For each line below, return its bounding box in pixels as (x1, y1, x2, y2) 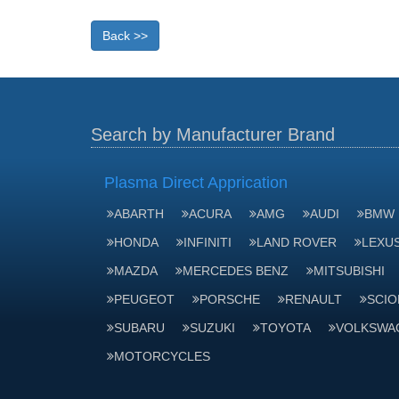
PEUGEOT (114, 292, 175, 306)
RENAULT (285, 292, 342, 306)
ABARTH (114, 207, 164, 221)
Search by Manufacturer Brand (91, 125, 335, 144)
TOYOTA (260, 321, 311, 335)
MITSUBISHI (313, 264, 385, 278)
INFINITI (183, 235, 232, 249)
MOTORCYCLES (114, 349, 210, 363)
